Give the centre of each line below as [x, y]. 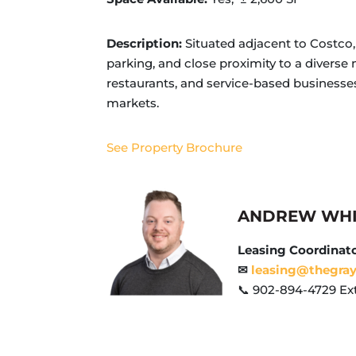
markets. [133, 103]
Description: [146, 44]
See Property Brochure [175, 148]
